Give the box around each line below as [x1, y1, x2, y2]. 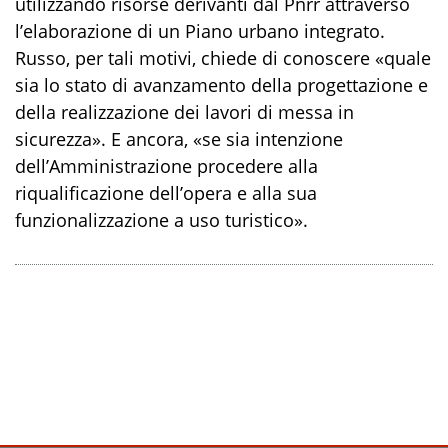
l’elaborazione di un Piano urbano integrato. [15, 18, 385, 43]
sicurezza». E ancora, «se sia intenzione [15, 126, 343, 151]
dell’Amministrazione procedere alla [15, 153, 318, 178]
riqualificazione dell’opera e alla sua [15, 180, 317, 205]
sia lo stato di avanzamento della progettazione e [15, 72, 428, 97]
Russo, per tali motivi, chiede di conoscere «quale [15, 45, 431, 70]
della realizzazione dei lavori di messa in [15, 99, 354, 124]
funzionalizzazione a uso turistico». [15, 207, 308, 232]
